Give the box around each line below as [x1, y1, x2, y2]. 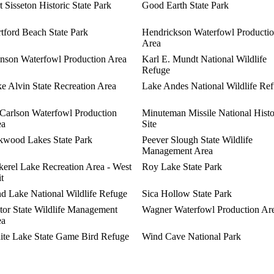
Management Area [142, 145, 213, 156]
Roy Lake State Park [142, 161, 222, 172]
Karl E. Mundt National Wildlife [142, 53, 267, 64]
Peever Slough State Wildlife [142, 134, 253, 145]
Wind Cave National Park [142, 231, 241, 242]
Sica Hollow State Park [142, 188, 232, 199]
